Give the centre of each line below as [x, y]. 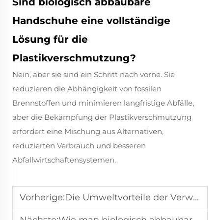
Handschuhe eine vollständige [91, 21]
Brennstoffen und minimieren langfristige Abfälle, [103, 103]
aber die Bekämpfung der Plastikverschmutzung [102, 117]
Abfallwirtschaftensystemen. [64, 160]
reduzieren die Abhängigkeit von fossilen [87, 89]
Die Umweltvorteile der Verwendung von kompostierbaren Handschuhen [129, 198]
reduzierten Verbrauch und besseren [79, 146]
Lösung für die [50, 40]
